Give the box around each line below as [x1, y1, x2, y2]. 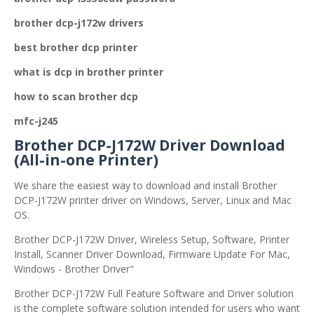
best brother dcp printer [14, 41, 137, 54]
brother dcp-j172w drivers [14, 16, 144, 29]
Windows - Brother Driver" [14, 262, 134, 275]
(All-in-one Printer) [14, 150, 158, 170]
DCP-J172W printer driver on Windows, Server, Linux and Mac [14, 193, 292, 207]
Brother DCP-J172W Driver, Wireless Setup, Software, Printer [14, 233, 289, 246]
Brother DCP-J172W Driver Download [14, 135, 285, 155]
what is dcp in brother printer [14, 65, 163, 78]
